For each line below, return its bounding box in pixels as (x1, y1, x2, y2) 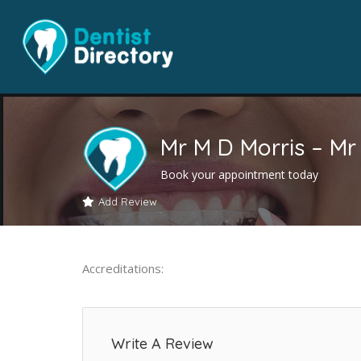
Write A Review (111, 334, 214, 353)
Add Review (98, 194, 157, 208)
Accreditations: (82, 259, 164, 276)
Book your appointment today (160, 166, 318, 182)
